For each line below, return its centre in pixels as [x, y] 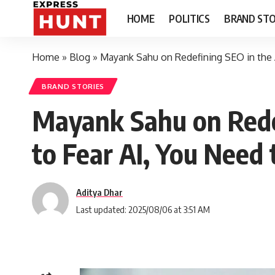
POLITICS [189, 18]
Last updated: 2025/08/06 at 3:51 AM [143, 209]
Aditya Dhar [99, 192]
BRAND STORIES [73, 86]
